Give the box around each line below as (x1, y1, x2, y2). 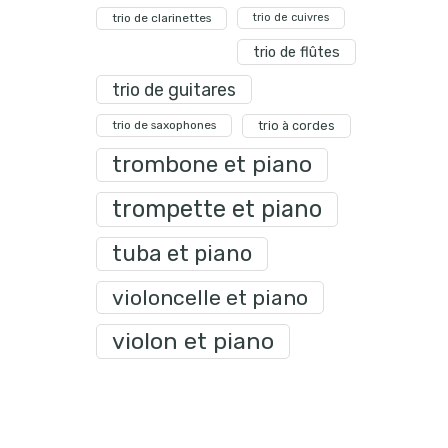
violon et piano (112, 327, 274, 355)
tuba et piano (112, 240, 252, 267)
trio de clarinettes (112, 11, 211, 25)
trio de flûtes (253, 43, 340, 61)
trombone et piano (112, 151, 312, 178)
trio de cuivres (253, 11, 329, 24)
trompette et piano (112, 195, 322, 223)
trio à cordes (258, 118, 335, 133)
